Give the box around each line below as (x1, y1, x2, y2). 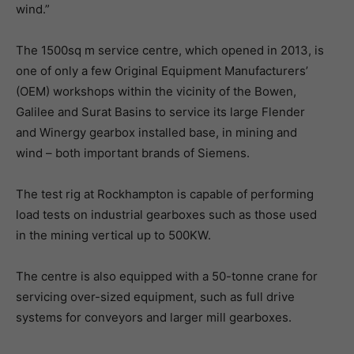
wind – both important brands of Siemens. (16, 145, 250, 161)
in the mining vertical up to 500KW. (16, 228, 211, 243)
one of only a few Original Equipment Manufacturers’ (16, 63, 308, 79)
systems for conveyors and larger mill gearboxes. (16, 310, 292, 326)
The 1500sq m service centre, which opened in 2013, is (16, 43, 324, 58)
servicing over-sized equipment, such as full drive (16, 289, 295, 305)
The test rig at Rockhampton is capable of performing (16, 186, 314, 202)
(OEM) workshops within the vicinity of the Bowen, (16, 84, 296, 100)
